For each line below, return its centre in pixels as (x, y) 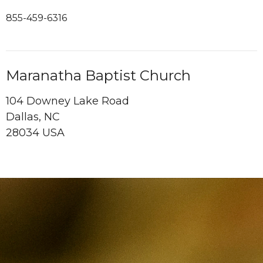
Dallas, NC (33, 117)
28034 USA (35, 132)
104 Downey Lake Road (68, 101)
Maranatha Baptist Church (98, 75)
